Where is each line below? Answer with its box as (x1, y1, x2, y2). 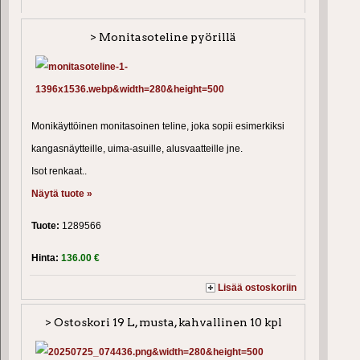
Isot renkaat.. (31, 165, 87, 177)
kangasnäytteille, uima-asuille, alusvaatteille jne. (31, 142, 243, 154)
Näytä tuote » (31, 187, 92, 199)
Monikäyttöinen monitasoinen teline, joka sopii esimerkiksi (31, 120, 284, 132)
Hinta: (31, 252, 61, 264)
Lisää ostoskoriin (218, 281, 297, 293)
